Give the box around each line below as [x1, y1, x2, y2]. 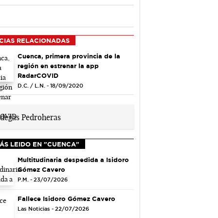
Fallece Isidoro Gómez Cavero [17, 195, 115, 202]
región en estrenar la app [17, 62, 99, 69]
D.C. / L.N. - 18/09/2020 [17, 82, 83, 89]
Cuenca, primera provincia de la [17, 52, 120, 59]
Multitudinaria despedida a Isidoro [17, 156, 129, 163]
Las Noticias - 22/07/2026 [17, 206, 89, 212]
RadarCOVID [17, 72, 58, 79]
